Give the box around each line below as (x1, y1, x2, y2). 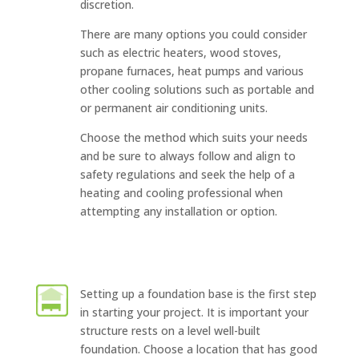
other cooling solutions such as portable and (79, 81, 314, 97)
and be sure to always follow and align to (79, 147, 296, 163)
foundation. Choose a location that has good (79, 341, 317, 357)
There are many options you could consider (79, 26, 307, 42)
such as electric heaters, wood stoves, (79, 44, 281, 60)
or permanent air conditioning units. (79, 99, 268, 115)
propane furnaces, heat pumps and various (79, 63, 304, 79)
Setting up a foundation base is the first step (79, 285, 317, 301)
